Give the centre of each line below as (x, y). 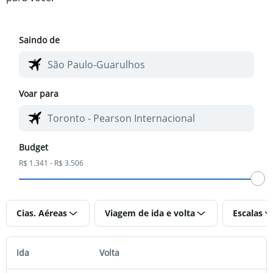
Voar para (39, 93)
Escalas (248, 213)
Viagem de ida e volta (150, 213)
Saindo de (40, 40)
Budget (34, 147)
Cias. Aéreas (42, 213)
